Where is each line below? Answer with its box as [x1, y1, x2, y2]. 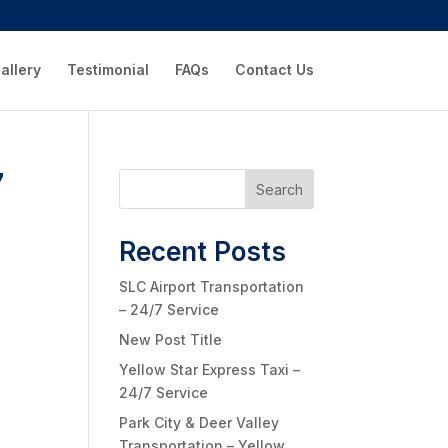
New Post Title [119, 331, 223, 348]
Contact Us [234, 61, 314, 78]
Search [255, 180, 303, 198]
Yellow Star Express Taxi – [119, 361, 301, 378]
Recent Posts [119, 236, 287, 267]
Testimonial [66, 61, 149, 78]
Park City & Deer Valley [119, 414, 280, 431]
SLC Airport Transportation [119, 278, 305, 295]
